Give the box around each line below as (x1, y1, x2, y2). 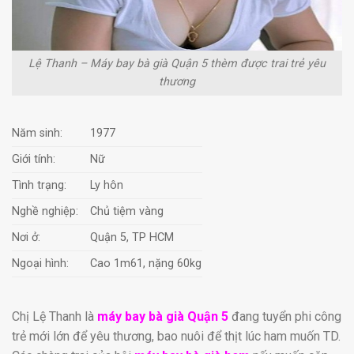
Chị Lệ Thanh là (12, 309, 97, 325)
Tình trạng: (12, 179, 66, 193)
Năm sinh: (12, 126, 62, 141)
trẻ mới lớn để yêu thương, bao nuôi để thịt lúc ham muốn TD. (12, 329, 341, 345)
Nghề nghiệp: (12, 205, 78, 219)
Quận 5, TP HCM (90, 231, 175, 245)
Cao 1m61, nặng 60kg (90, 257, 202, 271)
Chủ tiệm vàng (90, 205, 164, 219)
